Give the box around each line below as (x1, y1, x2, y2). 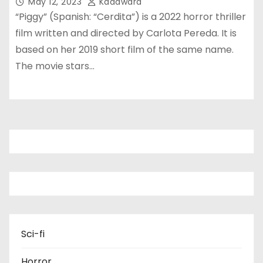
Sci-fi (21, 227, 45, 241)
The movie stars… (15, 59, 95, 73)
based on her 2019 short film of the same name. (15, 42, 234, 56)
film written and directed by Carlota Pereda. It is (15, 26, 237, 40)
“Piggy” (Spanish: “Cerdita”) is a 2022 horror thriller (15, 9, 246, 23)
